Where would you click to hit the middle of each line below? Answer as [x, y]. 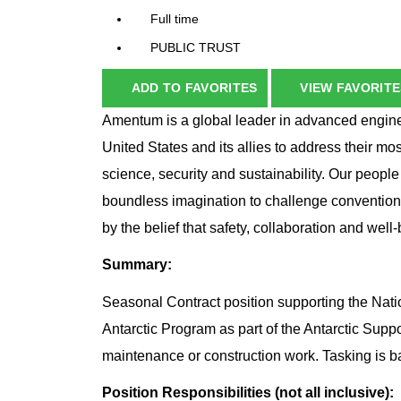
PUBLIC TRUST [196, 48]
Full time [175, 19]
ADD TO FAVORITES [194, 88]
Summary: [137, 265]
